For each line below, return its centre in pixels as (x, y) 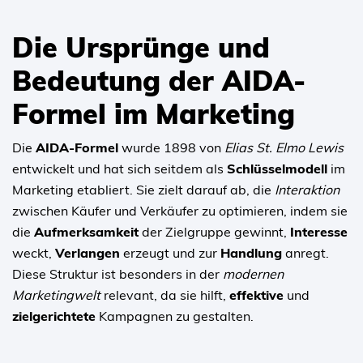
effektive (256, 295)
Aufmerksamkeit (86, 231)
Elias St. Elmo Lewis (284, 147)
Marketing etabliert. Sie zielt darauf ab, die (143, 189)
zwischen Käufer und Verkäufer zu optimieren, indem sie (180, 210)
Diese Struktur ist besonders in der (117, 273)
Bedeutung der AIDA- (159, 80)
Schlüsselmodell (277, 168)
